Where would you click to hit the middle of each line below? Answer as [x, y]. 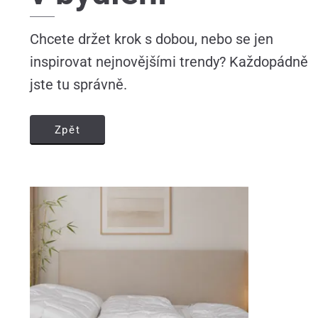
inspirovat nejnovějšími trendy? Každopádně [169, 61]
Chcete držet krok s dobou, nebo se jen [151, 39]
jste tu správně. [78, 84]
